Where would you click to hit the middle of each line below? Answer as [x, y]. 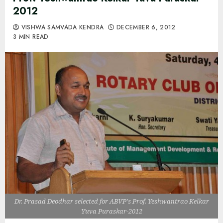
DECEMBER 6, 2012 [145, 27]
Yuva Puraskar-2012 [111, 211]
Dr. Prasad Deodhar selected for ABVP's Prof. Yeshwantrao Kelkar [111, 201]
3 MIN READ [31, 37]
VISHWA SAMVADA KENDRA [61, 27]
